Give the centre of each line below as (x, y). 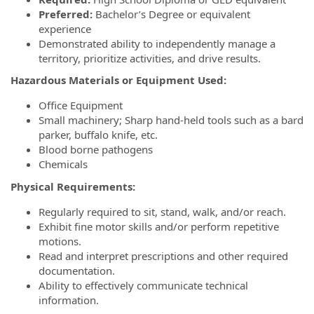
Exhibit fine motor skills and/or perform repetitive (159, 226)
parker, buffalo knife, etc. (98, 135)
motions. (60, 241)
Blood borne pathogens (96, 149)
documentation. (77, 270)
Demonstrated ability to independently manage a (157, 43)
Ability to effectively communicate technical (143, 285)
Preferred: (66, 14)
